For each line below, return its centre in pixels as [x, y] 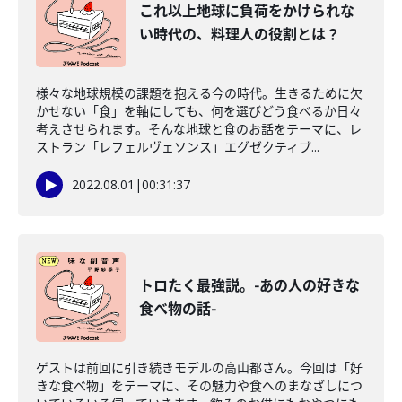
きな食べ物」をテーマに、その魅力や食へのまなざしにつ [199, 385]
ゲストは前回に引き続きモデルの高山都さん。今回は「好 [199, 367]
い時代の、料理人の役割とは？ [240, 34]
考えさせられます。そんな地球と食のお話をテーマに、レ [199, 129]
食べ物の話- [178, 309]
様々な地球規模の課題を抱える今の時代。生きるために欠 [199, 93]
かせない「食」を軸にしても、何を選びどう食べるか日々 [199, 111]
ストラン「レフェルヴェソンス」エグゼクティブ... [178, 147]
